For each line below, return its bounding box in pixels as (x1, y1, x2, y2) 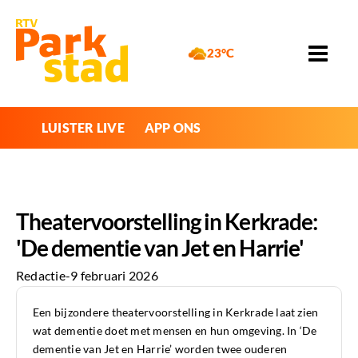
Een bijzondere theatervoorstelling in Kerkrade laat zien (33, 305, 319, 320)
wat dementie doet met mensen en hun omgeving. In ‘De (33, 324, 317, 338)
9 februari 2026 (70, 268, 158, 284)
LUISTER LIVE (42, 119, 125, 135)
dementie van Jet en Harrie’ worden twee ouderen (33, 342, 288, 356)
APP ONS (144, 119, 201, 135)
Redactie (16, 268, 66, 284)
